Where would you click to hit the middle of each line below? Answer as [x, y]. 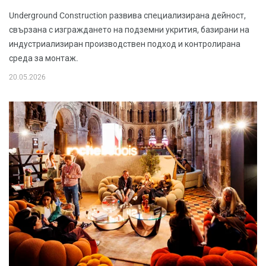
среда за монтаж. [44, 58]
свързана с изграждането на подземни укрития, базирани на [129, 30]
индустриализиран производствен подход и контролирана [125, 44]
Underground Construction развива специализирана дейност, [127, 16]
